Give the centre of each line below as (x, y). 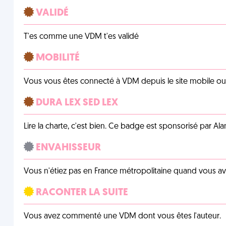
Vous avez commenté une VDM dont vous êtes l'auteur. (122, 216)
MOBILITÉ (56, 58)
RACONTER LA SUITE (81, 193)
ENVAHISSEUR (67, 148)
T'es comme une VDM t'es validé (81, 37)
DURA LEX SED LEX (76, 103)
